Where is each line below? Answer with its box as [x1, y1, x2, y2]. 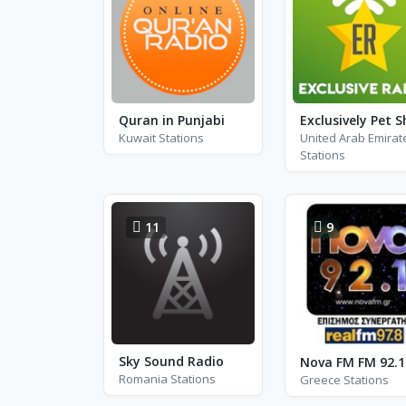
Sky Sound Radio [119, 353, 224, 370]
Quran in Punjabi [119, 111, 225, 129]
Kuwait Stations [119, 129, 204, 146]
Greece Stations [299, 372, 389, 389]
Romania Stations [119, 371, 216, 387]
